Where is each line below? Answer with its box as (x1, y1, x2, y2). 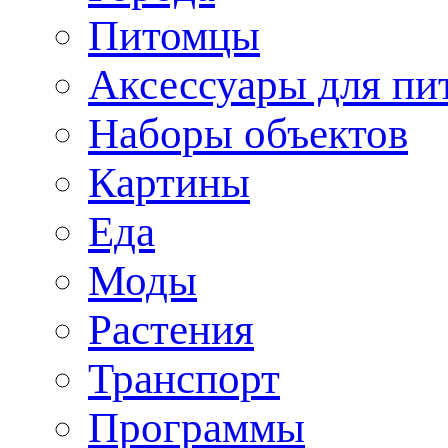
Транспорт (88, 354, 280, 402)
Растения (88, 305, 254, 353)
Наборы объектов (88, 109, 408, 157)
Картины (88, 158, 250, 206)
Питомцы (88, 11, 260, 59)
